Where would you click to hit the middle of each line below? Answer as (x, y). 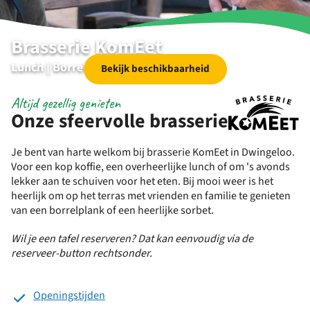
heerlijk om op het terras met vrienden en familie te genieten (151, 196)
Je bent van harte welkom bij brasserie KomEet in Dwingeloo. (153, 152)
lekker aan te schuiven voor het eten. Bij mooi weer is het (142, 181)
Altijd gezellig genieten (66, 103)
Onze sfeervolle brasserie (120, 121)
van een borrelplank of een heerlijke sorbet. (113, 210)
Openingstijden (69, 295)
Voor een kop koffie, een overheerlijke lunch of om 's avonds (151, 167)
